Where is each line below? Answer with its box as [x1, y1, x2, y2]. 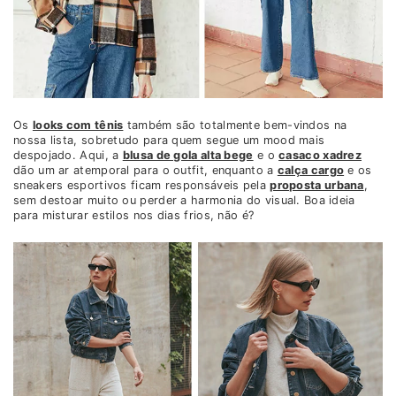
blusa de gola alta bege [122, 148, 254, 163]
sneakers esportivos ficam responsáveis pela [13, 179, 270, 193]
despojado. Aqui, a [13, 148, 123, 163]
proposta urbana [270, 179, 364, 193]
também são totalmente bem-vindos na [123, 118, 347, 133]
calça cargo [277, 164, 345, 178]
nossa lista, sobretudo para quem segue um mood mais [13, 133, 325, 148]
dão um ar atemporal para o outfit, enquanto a [13, 164, 278, 178]
